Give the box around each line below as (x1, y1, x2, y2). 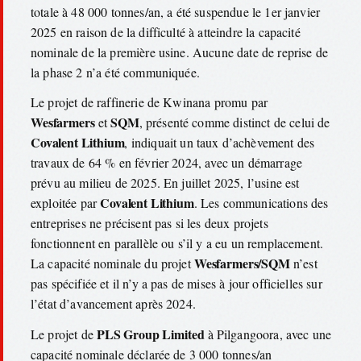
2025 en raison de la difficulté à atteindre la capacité (31, 23, 301, 40)
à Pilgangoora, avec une (204, 325, 332, 342)
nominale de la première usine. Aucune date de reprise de (31, 43, 328, 60)
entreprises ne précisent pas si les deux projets (31, 214, 268, 232)
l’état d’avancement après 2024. (31, 295, 196, 313)
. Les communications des (193, 194, 329, 212)
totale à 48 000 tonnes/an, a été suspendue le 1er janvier (31, 2, 321, 20)
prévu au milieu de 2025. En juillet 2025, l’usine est (31, 174, 300, 192)
